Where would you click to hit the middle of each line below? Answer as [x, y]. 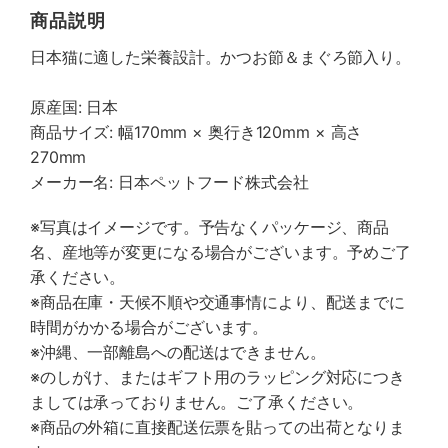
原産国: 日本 [74, 107]
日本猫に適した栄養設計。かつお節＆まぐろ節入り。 [220, 57]
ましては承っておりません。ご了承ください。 [197, 402]
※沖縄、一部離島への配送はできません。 [178, 352]
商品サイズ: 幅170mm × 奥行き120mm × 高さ [196, 132]
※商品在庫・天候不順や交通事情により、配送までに [217, 302]
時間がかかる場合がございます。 [149, 327]
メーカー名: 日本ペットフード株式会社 [169, 182]
